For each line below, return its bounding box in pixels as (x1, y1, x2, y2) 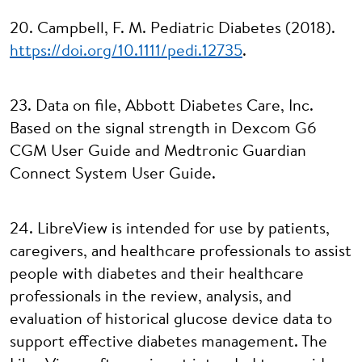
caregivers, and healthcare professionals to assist (10, 244, 351, 260)
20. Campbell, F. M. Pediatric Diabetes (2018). (10, 21, 335, 37)
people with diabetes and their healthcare (10, 267, 304, 283)
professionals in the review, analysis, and (10, 289, 292, 305)
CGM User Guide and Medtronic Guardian (10, 144, 306, 160)
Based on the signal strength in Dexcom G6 (10, 121, 317, 137)
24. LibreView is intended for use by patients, (10, 221, 330, 238)
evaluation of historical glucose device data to (10, 312, 332, 328)
